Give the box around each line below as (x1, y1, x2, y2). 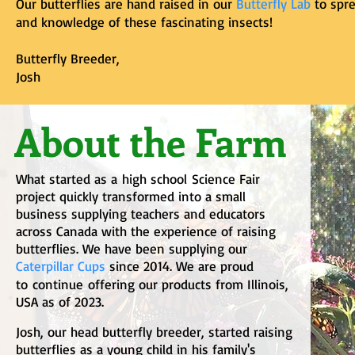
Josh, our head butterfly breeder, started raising (16, 323, 292, 341)
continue (32, 276, 83, 293)
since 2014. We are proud (105, 258, 254, 275)
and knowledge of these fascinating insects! (16, 13, 273, 31)
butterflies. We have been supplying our (16, 240, 247, 258)
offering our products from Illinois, (83, 276, 288, 293)
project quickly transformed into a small (16, 188, 246, 205)
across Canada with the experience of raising (16, 223, 276, 240)
